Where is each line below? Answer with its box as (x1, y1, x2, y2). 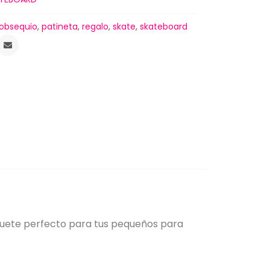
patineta (42, 20, 78, 33)
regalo (82, 20, 109, 33)
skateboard (140, 20, 188, 33)
